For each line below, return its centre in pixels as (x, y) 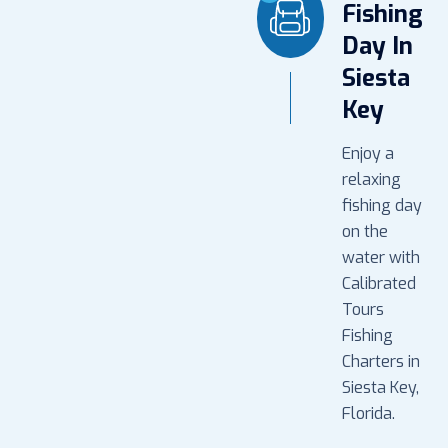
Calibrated (379, 283)
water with (381, 257)
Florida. (368, 413)
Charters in (381, 361)
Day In (377, 45)
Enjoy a (368, 153)
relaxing (371, 179)
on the (365, 231)
